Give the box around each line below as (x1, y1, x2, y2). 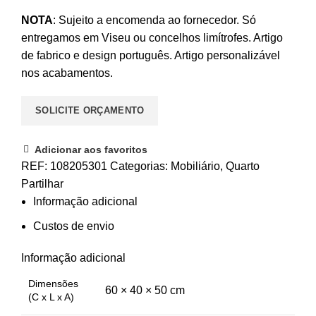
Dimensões (28, 278, 78, 289)
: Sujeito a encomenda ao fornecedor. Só (53, 14, 256, 26)
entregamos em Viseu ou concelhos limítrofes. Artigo (21, 32, 283, 44)
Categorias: (110, 160, 171, 172)
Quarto (226, 160, 260, 172)
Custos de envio (33, 220, 114, 232)
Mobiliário (171, 160, 220, 172)
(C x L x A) (28, 291, 74, 303)
